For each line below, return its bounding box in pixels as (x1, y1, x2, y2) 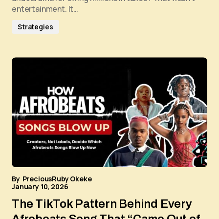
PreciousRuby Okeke (22, 174, 92, 184)
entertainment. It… (12, 3, 79, 15)
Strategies (18, 22, 53, 32)
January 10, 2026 (12, 182, 68, 192)
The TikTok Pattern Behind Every (12, 197, 192, 211)
